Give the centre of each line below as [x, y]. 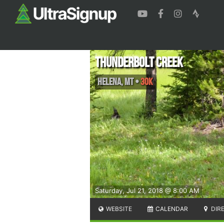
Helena [109, 82]
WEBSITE [118, 208]
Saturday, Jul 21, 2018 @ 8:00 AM [147, 190]
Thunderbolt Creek [139, 62]
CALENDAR [171, 208]
